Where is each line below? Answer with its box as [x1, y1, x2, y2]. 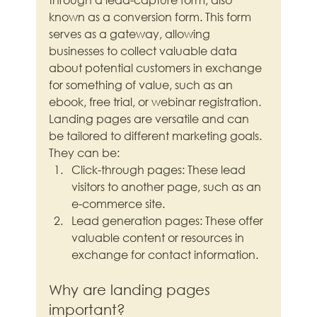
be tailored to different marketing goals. [49, 128, 265, 144]
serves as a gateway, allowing [49, 26, 214, 42]
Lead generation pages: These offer [71, 213, 267, 229]
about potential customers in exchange [49, 60, 265, 76]
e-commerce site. [71, 196, 166, 212]
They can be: [49, 145, 120, 161]
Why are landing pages [49, 282, 215, 299]
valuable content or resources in [71, 230, 248, 246]
